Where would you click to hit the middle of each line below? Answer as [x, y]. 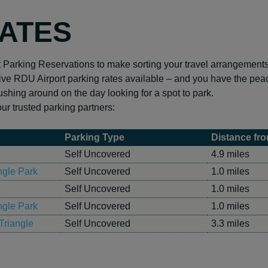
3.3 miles [230, 223]
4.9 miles [230, 154]
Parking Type [95, 137]
